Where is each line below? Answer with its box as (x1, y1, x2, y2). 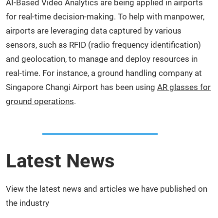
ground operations (6, 96, 74, 106)
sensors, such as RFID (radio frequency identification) (6, 39, 201, 50)
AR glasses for (157, 82, 211, 92)
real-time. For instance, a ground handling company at (6, 68, 202, 78)
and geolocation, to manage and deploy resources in (6, 54, 198, 64)
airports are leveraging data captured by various (6, 25, 182, 36)
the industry (6, 198, 49, 208)
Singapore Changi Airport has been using (6, 82, 157, 92)
